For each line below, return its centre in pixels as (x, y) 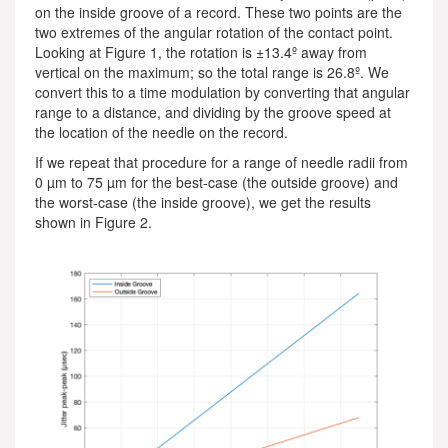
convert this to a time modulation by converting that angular (222, 92)
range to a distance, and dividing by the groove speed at (213, 112)
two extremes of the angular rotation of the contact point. (214, 32)
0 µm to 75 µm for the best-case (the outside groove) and (216, 182)
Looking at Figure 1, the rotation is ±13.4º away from (201, 52)
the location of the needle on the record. (161, 132)
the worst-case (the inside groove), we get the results (203, 202)
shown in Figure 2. (93, 222)
